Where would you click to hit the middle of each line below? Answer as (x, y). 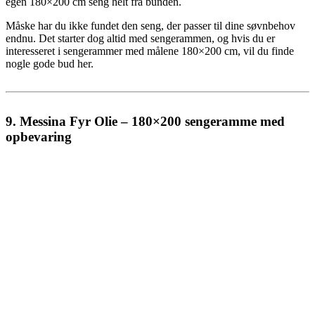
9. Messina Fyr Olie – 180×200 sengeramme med (145, 122)
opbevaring (39, 137)
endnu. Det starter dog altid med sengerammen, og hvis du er (140, 39)
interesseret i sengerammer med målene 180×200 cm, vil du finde (150, 51)
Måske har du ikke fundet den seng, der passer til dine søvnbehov (150, 26)
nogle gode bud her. (50, 64)
